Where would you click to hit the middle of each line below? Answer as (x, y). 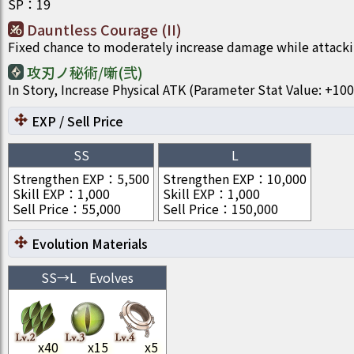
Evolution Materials (90, 243)
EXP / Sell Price (77, 121)
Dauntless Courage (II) (104, 29)
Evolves (111, 277)
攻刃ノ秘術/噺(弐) (85, 72)
